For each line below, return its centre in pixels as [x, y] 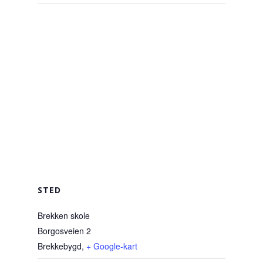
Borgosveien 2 [64, 230]
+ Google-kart [112, 246]
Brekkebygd [60, 246]
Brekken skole [64, 215]
